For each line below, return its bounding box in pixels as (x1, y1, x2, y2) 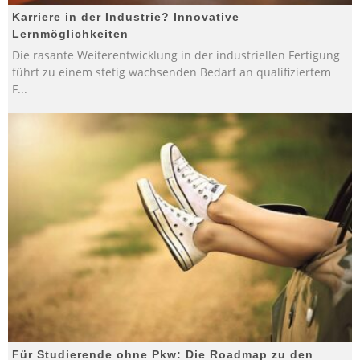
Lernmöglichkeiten (12, 27, 129, 40)
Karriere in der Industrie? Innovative (12, 10, 239, 23)
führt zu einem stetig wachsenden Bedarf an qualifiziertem (12, 63, 331, 80)
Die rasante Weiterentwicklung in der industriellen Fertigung (12, 47, 340, 63)
